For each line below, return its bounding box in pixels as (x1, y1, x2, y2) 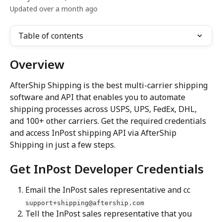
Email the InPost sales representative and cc (25, 184, 192, 196)
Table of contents (18, 30, 83, 41)
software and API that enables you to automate (10, 92, 187, 103)
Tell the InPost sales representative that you (25, 208, 194, 220)
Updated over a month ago (10, 4, 98, 13)
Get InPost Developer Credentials (10, 161, 204, 177)
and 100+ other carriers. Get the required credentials (10, 115, 208, 126)
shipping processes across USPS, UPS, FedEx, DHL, (10, 104, 199, 114)
